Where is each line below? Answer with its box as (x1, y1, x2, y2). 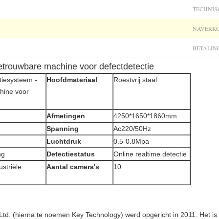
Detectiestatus (46, 150, 95, 158)
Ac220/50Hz (113, 125, 151, 132)
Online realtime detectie (113, 150, 187, 158)
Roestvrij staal (113, 76, 157, 84)
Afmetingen (46, 112, 85, 120)
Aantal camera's (46, 163, 99, 171)
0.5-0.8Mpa (113, 137, 149, 145)
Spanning (46, 125, 79, 132)
